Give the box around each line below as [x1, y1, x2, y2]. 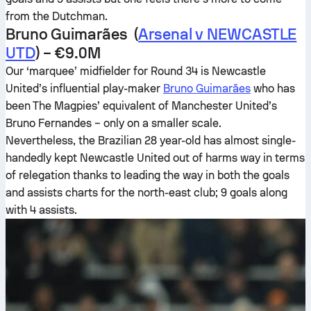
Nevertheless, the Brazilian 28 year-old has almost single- [6, 134, 296, 147]
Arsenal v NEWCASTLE [138, 25, 297, 43]
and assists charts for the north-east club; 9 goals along [6, 186, 287, 199]
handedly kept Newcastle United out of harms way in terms [6, 151, 305, 165]
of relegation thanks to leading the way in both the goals [6, 169, 289, 182]
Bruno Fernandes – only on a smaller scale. [6, 117, 221, 130]
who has [251, 82, 295, 95]
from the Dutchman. [6, 10, 108, 23]
